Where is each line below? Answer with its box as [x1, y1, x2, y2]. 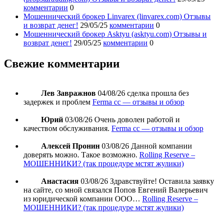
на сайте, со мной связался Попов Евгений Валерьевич [23, 185, 208, 194]
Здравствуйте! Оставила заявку [110, 176, 214, 185]
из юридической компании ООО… [23, 194, 140, 203]
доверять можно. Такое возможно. [23, 150, 137, 159]
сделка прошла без [127, 88, 189, 97]
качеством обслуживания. [23, 124, 109, 132]
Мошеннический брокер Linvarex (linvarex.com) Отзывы [23, 12, 211, 21]
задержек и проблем [23, 97, 90, 106]
